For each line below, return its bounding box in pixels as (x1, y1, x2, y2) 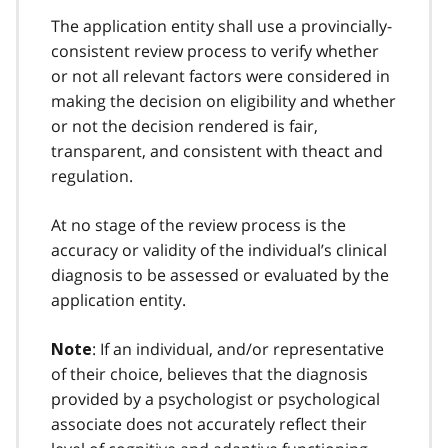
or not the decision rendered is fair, (51, 114, 318, 137)
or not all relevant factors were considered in (51, 64, 390, 87)
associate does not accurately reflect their (51, 412, 367, 435)
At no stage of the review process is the (51, 213, 346, 236)
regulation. (51, 164, 133, 187)
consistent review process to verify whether (51, 39, 379, 62)
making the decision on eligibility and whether (51, 89, 396, 112)
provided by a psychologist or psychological (51, 387, 380, 410)
